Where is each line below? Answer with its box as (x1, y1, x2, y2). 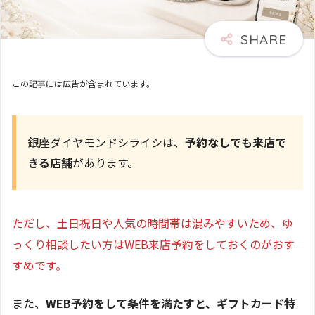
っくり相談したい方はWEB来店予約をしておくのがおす (12, 235, 295, 252)
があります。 (72, 153, 139, 171)
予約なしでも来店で (185, 133, 286, 150)
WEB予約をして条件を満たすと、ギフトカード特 (46, 294, 295, 311)
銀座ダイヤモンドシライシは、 (27, 133, 185, 150)
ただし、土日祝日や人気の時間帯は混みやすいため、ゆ (12, 214, 293, 231)
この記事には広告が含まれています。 (12, 77, 155, 89)
